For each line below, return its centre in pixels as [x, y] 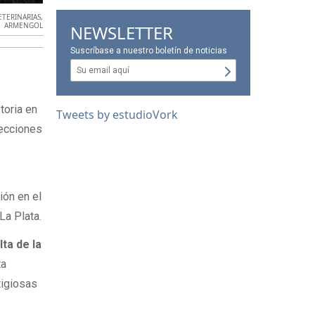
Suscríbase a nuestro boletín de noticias [149, 51]
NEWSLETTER [122, 33]
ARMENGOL [24, 25]
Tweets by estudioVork [117, 115]
